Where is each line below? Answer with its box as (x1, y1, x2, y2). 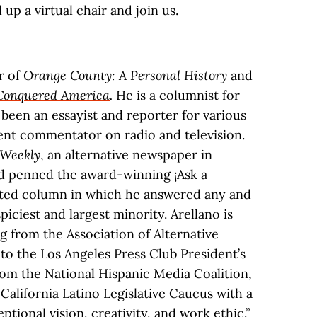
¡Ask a (174, 166, 207, 183)
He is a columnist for (116, 87, 240, 103)
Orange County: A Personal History (23, 67, 227, 83)
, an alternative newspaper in (40, 146, 212, 163)
